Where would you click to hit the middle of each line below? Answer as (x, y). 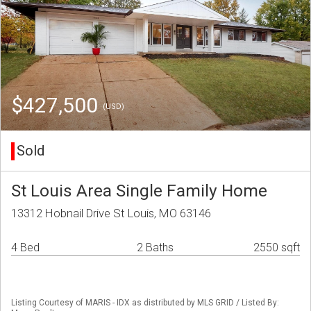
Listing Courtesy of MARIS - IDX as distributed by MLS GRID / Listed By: (145, 303)
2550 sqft (277, 248)
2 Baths (155, 248)
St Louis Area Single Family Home (139, 191)
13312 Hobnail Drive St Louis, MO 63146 (111, 213)
